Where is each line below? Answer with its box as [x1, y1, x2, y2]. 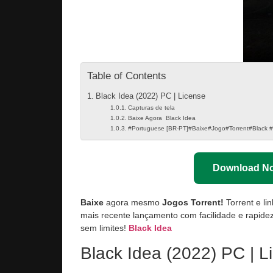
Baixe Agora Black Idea [127, 115, 196, 122]
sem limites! [80, 223, 129, 233]
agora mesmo [104, 197, 162, 208]
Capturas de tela [127, 104, 175, 112]
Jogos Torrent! [162, 197, 224, 208]
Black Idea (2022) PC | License [95, 92, 205, 101]
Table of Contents [87, 70, 166, 82]
